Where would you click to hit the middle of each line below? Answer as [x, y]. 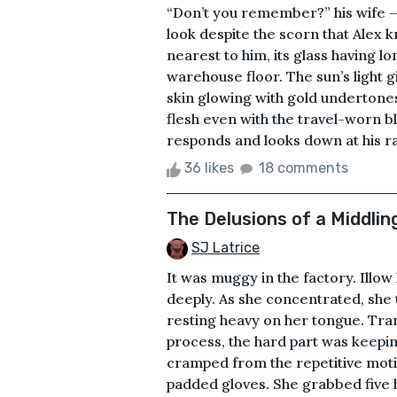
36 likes [209, 168]
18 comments [304, 168]
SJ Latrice [226, 248]
